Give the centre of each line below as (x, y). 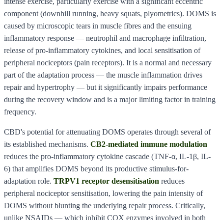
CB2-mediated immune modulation (149, 144)
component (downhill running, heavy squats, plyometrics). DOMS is (110, 13)
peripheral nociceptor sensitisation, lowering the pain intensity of (103, 193)
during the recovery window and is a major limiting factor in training (110, 99)
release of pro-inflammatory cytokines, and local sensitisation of (102, 50)
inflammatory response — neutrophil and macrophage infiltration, (105, 38)
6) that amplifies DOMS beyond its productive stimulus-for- (96, 168)
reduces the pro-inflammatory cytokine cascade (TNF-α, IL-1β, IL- (107, 156)
